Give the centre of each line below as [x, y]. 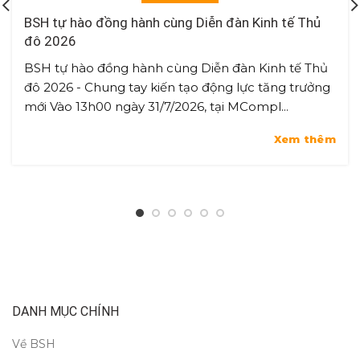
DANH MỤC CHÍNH [65, 311]
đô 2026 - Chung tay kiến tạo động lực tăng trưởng [177, 87]
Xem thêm [305, 139]
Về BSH [34, 344]
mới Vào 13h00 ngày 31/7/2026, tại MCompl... [156, 106]
